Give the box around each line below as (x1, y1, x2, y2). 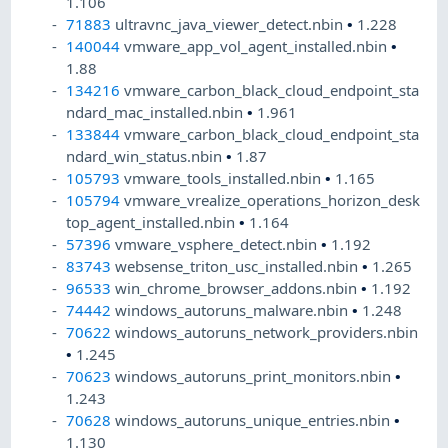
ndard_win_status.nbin (66, 146, 227, 167)
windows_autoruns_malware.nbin (115, 300, 353, 321)
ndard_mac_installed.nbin (66, 102, 248, 123)
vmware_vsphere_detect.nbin (115, 234, 322, 255)
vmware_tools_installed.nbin (124, 168, 326, 189)
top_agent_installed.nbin (66, 212, 240, 233)
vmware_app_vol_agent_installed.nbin (124, 36, 392, 57)
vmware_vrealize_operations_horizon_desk (124, 190, 421, 211)
